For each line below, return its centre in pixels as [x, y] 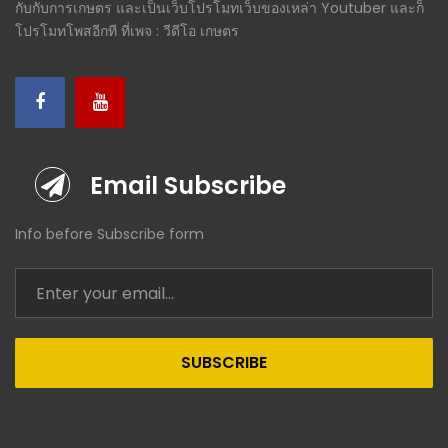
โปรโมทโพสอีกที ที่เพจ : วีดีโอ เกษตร [127, 31]
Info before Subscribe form [109, 234]
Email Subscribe [188, 186]
